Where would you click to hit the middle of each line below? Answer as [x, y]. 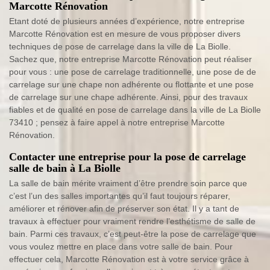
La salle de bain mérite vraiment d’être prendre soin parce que [128, 183]
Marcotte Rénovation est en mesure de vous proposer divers [125, 34]
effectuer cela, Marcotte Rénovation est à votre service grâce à [129, 259]
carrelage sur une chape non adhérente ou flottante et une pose [131, 84]
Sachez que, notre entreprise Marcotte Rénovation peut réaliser [130, 59]
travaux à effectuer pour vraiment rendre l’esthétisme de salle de [132, 221]
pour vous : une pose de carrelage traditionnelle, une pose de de [133, 72]
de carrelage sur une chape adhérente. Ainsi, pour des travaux [128, 97]
